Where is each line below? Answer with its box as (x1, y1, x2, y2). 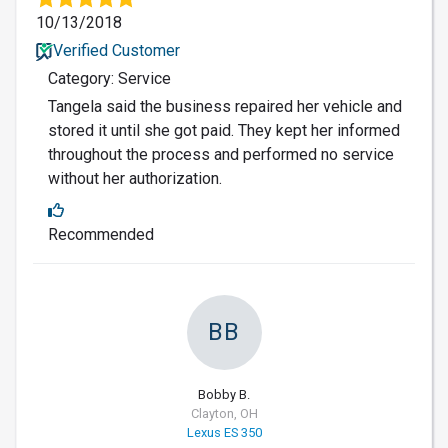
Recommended (48, 224, 154, 244)
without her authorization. (48, 168, 222, 188)
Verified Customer (52, 40, 180, 60)
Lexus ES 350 (186, 424, 262, 440)
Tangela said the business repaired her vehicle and (48, 96, 402, 116)
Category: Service (48, 68, 171, 88)
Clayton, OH (190, 405, 258, 421)
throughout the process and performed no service (48, 144, 394, 164)
